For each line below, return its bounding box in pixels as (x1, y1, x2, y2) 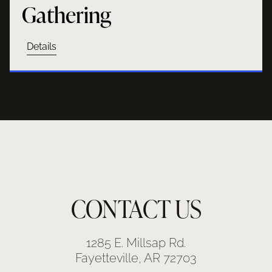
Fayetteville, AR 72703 (75, 251, 197, 266)
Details (27, 41, 57, 53)
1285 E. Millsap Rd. (86, 236, 186, 251)
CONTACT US (70, 192, 202, 225)
